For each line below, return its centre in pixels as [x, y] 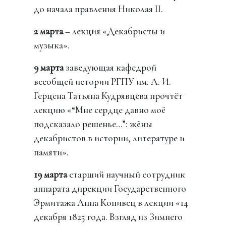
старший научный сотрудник [126, 175]
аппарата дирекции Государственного [110, 189]
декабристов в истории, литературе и [109, 138]
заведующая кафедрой [110, 68]
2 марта [49, 32]
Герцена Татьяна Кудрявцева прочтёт [108, 96]
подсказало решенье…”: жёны [93, 124]
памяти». [51, 153]
